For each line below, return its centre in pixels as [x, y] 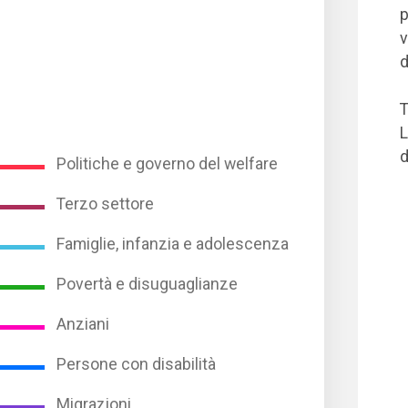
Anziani [83, 324]
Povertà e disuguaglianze [148, 284]
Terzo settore [106, 204]
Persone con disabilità [137, 364]
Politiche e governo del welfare [168, 163]
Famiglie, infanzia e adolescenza [173, 244]
